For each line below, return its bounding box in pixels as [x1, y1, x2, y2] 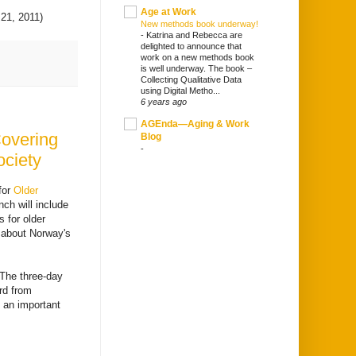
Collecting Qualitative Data [141, 75, 242, 85]
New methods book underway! [141, 19, 258, 29]
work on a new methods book [141, 52, 254, 63]
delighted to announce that [141, 41, 242, 52]
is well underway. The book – [141, 64, 252, 74]
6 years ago [141, 97, 187, 107]
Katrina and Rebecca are [146, 30, 242, 41]
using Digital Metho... [141, 86, 220, 96]
